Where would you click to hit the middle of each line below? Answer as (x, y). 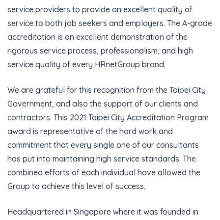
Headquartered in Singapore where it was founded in (103, 212)
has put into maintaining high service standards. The (102, 159)
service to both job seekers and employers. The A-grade (110, 23)
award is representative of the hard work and (90, 131)
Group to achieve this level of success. (76, 186)
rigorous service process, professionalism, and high (100, 51)
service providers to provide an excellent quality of (100, 9)
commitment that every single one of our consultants (103, 145)
